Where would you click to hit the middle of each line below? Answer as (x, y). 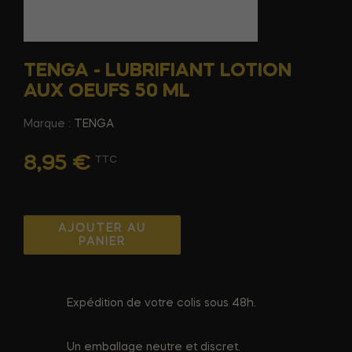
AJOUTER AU (102, 228)
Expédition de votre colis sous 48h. (161, 303)
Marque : (47, 124)
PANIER (102, 242)
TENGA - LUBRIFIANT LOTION (158, 71)
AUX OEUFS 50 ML (107, 91)
